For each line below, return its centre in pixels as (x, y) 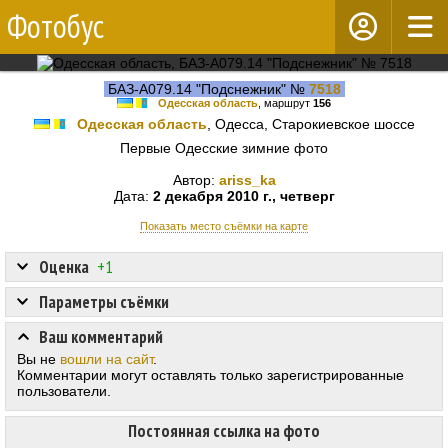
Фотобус (55, 26)
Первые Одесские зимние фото (224, 148)
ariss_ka (247, 180)
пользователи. (64, 391)
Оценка (64, 267)
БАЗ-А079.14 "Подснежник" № (206, 89)
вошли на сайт (106, 359)
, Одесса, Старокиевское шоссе (310, 124)
